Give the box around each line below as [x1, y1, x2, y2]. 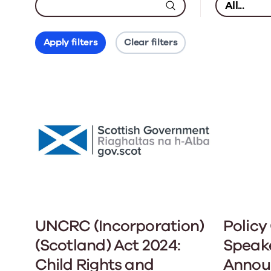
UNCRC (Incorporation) [34, 215, 204, 237]
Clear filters [124, 35, 178, 49]
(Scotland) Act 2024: [34, 235, 180, 256]
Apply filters [43, 35, 98, 49]
